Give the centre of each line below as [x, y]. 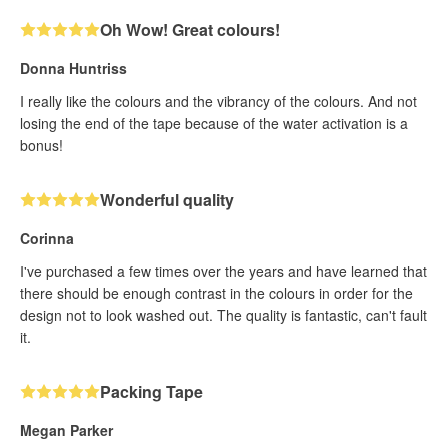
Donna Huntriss [73, 67]
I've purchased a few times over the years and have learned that [223, 270]
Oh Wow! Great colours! [190, 29]
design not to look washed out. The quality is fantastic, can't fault [223, 314]
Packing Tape [151, 391]
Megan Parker [66, 429]
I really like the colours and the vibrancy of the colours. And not [218, 100]
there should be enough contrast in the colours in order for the [216, 292]
